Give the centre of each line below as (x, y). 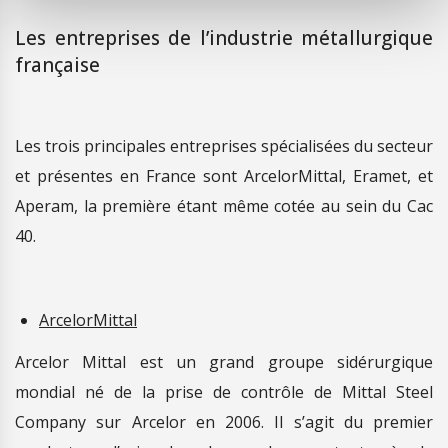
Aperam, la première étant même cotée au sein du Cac (224, 206)
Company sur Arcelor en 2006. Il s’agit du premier (224, 422)
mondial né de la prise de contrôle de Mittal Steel (224, 392)
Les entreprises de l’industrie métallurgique (224, 38)
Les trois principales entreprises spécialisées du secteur (224, 146)
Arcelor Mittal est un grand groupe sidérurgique (224, 362)
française (57, 65)
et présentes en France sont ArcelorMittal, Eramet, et (224, 176)
